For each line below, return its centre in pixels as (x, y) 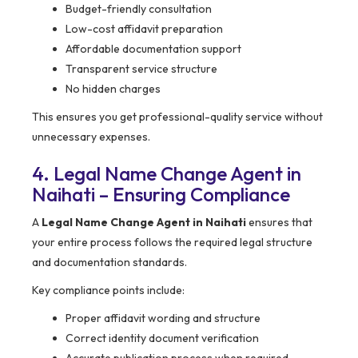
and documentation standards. (109, 263)
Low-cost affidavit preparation (144, 29)
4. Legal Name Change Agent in (167, 174)
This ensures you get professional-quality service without (177, 117)
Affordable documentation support (153, 49)
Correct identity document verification (162, 338)
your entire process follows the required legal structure (172, 243)
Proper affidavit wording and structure (163, 318)
